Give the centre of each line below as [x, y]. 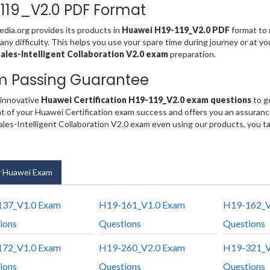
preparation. [193, 54]
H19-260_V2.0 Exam [142, 248]
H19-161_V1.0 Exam [142, 205]
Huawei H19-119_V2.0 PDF [175, 30]
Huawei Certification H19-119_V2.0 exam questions [146, 100]
